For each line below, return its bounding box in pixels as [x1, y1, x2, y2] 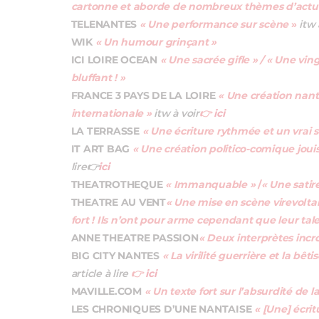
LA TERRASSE [70, 127, 142, 137]
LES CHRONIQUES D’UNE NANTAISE [70, 305, 252, 315]
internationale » [70, 109, 155, 120]
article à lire [70, 269, 128, 280]
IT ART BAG [70, 145, 132, 155]
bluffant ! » [70, 73, 125, 84]
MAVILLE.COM [70, 287, 145, 298]
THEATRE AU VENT [70, 198, 166, 209]
